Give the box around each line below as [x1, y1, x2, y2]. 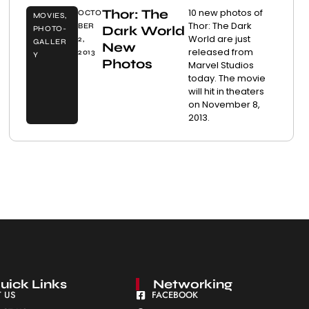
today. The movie [188, 71, 266, 85]
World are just [188, 32, 250, 46]
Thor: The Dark [188, 19, 252, 32]
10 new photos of [188, 6, 263, 19]
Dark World [102, 22, 186, 39]
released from [188, 45, 253, 59]
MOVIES [32, 10, 65, 20]
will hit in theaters [188, 84, 264, 98]
